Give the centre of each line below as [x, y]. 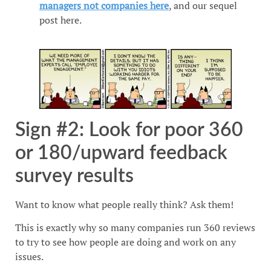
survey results [74, 176]
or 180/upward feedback [121, 153]
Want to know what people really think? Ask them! [124, 204]
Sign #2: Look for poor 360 [129, 130]
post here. [60, 20]
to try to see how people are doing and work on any [126, 242]
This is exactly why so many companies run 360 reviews [135, 227]
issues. [29, 256]
